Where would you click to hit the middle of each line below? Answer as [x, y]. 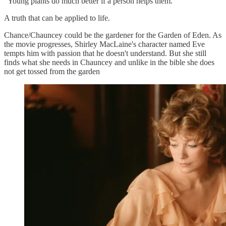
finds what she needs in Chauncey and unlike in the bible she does [109, 63]
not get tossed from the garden [52, 72]
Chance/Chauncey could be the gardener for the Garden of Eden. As [113, 35]
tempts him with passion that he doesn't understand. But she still [105, 53]
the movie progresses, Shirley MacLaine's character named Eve [104, 44]
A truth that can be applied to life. [57, 18]
